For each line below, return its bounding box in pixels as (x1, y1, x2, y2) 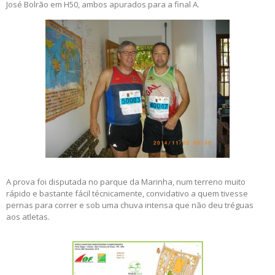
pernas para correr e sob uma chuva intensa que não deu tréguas (6, 199, 254, 211)
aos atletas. (6, 211, 50, 223)
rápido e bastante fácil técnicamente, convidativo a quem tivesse (6, 188, 248, 199)
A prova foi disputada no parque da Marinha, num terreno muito (6, 176, 246, 188)
